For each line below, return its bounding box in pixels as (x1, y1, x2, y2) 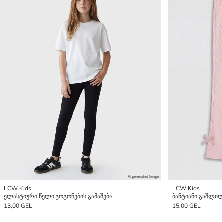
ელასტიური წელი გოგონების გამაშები (4, 192, 112, 200)
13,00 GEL (4, 202, 32, 210)
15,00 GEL (172, 202, 201, 210)
